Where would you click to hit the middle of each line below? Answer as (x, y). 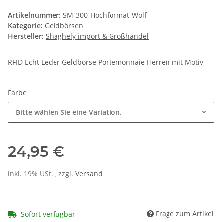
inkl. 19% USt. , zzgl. (42, 174)
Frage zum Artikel (185, 213)
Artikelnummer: (35, 15)
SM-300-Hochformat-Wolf (105, 15)
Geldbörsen (64, 26)
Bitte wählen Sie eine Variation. (69, 112)
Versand (89, 174)
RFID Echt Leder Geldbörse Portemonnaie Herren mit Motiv (106, 62)
